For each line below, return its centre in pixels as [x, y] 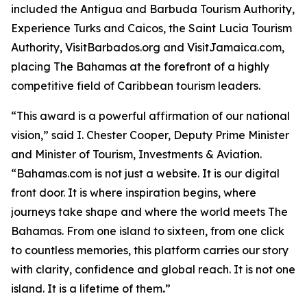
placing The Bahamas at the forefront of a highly [140, 66]
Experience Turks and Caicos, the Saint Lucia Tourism [151, 28]
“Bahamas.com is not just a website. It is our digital [145, 173]
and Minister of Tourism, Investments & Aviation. [136, 154]
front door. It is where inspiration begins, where [134, 193]
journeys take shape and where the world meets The [149, 212]
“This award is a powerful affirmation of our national [150, 116]
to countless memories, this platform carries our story [150, 250]
